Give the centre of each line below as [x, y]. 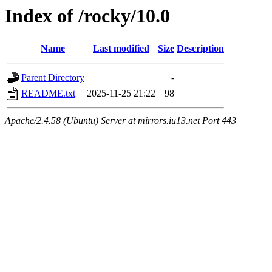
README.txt [48, 93]
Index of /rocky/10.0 [87, 16]
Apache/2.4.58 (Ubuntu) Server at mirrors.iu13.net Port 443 [121, 121]
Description [200, 49]
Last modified [121, 49]
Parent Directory [53, 78]
